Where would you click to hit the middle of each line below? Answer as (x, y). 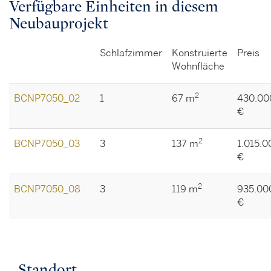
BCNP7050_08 (47, 190)
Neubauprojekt (59, 24)
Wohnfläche (198, 67)
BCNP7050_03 (47, 144)
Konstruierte (200, 54)
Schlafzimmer (131, 54)
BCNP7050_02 (47, 99)
